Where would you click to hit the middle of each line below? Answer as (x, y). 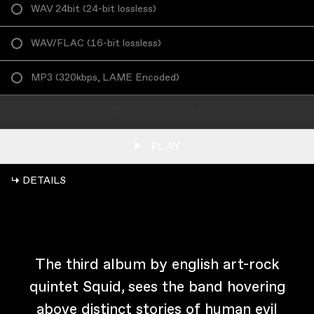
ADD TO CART (165, 112)
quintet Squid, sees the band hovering (157, 287)
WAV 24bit (55, 8)
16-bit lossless (124, 43)
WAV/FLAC (57, 43)
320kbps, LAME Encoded (117, 77)
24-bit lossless (120, 8)
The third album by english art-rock (157, 264)
